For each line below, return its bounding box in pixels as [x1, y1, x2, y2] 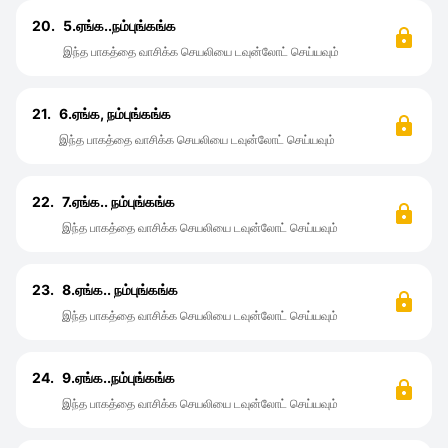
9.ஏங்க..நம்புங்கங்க [62, 369, 175, 386]
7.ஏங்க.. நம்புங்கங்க [62, 193, 175, 210]
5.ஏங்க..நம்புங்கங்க [63, 17, 176, 34]
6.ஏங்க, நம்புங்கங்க [59, 105, 171, 122]
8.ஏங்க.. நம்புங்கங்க [62, 281, 178, 298]
